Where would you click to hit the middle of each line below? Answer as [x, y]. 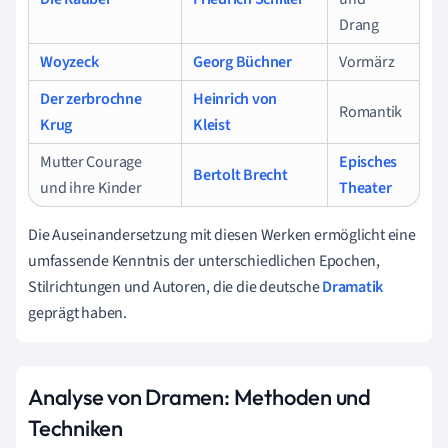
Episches [368, 161]
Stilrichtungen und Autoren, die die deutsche [175, 286]
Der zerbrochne [91, 98]
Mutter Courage [91, 161]
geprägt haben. [77, 312]
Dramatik [353, 286]
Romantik [371, 111]
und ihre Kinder [91, 187]
